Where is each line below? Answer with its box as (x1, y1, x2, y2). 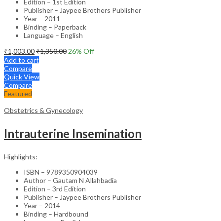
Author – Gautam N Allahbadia (24, 176, 117, 184)
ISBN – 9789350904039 (24, 167, 98, 176)
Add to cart (4, 55, 39, 64)
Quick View (4, 72, 39, 81)
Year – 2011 (24, 14, 60, 23)
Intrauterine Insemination (4, 126, 142, 141)
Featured (4, 89, 32, 98)
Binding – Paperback (24, 22, 86, 31)
